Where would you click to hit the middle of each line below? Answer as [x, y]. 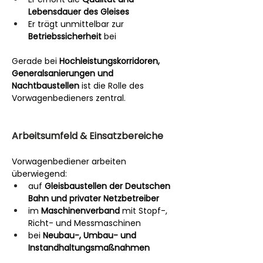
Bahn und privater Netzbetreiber [94, 198]
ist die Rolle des [113, 86]
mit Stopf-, [145, 211]
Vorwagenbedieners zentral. [69, 98]
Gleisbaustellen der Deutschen [109, 186]
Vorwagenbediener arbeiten [70, 161]
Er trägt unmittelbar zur [77, 24]
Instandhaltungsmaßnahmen [89, 248]
